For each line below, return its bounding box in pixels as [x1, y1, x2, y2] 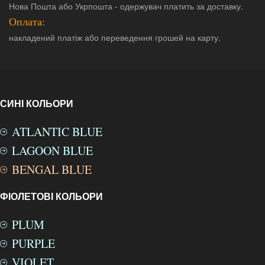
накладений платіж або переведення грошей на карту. [9, 31, 221, 43]
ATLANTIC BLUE [12, 123, 102, 140]
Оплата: [9, 14, 45, 28]
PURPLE [12, 235, 55, 251]
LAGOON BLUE [12, 142, 93, 159]
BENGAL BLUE [12, 161, 92, 177]
